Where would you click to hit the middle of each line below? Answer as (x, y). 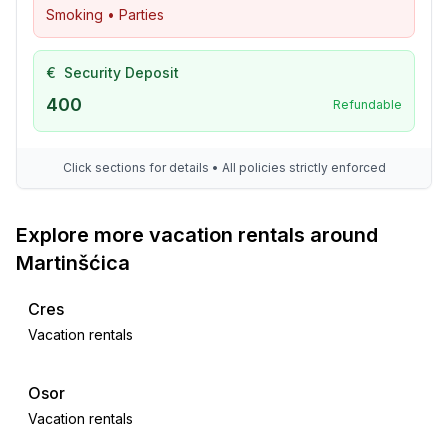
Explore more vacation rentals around (197, 235)
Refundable (367, 104)
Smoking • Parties (105, 14)
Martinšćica (73, 263)
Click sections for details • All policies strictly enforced (224, 167)
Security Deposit (121, 72)
